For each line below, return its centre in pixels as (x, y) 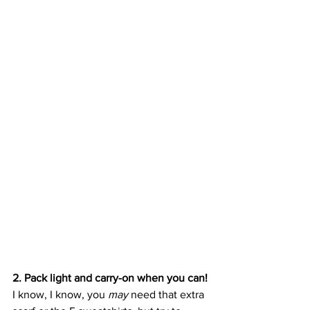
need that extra (169, 294)
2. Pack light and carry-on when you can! (110, 277)
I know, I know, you (60, 294)
